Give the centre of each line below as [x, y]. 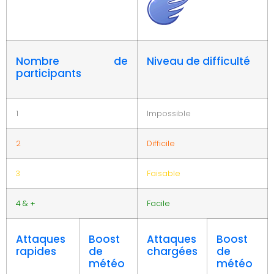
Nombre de [72, 61]
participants [49, 73]
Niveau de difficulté [198, 61]
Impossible [169, 113]
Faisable [164, 173]
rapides [36, 251]
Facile [158, 203]
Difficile [161, 143]
